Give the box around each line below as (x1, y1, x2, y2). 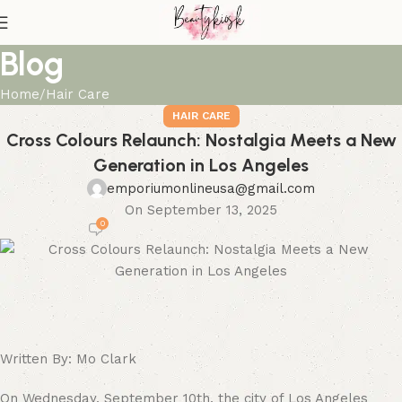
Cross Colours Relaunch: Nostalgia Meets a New (5, 129, 397, 151)
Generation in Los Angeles (93, 154, 309, 176)
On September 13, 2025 (125, 202, 277, 218)
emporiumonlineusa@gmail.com (107, 180, 315, 197)
